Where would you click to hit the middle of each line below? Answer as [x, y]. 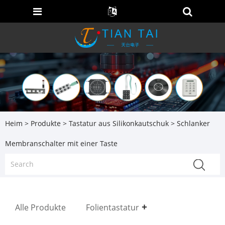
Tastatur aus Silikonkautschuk [119, 124]
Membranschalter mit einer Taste [61, 144]
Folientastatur [113, 207]
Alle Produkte [40, 207]
